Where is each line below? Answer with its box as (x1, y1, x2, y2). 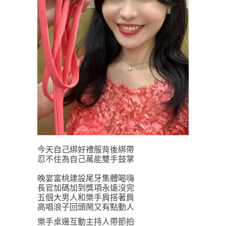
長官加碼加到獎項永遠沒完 (37, 182, 134, 194)
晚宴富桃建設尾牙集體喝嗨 (37, 173, 134, 184)
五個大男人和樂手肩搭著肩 (37, 192, 134, 203)
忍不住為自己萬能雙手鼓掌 (37, 153, 134, 165)
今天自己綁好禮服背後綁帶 (37, 144, 134, 155)
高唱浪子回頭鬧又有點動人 (37, 201, 134, 213)
